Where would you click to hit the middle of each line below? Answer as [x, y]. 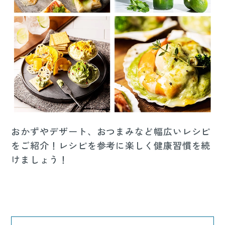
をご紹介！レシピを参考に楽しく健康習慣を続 [111, 145]
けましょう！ [40, 159]
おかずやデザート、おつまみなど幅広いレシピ [111, 131]
